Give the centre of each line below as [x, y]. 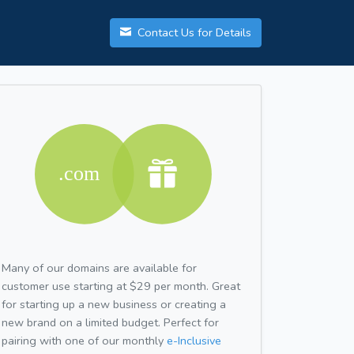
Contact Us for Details [193, 33]
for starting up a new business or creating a [114, 304]
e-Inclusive [194, 340]
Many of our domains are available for [99, 267]
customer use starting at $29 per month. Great [121, 286]
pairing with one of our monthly [84, 340]
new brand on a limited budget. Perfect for [110, 322]
